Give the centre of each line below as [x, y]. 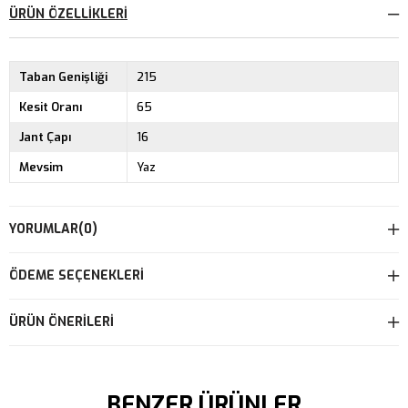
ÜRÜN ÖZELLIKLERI [68, 14]
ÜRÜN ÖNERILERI [61, 321]
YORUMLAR [44, 229]
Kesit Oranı [51, 107]
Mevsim [41, 167]
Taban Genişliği [63, 76]
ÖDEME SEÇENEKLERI [76, 275]
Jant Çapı [45, 137]
